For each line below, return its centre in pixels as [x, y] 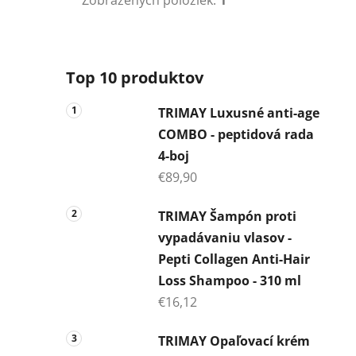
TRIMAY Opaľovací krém [234, 341]
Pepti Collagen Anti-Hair [234, 259]
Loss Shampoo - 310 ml [230, 280]
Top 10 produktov [135, 77]
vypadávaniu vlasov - [225, 237]
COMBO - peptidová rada [236, 134]
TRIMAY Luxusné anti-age [239, 112]
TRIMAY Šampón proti [227, 216]
